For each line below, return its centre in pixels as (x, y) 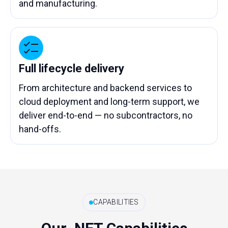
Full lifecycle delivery (72, 68)
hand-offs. (40, 129)
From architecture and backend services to (105, 88)
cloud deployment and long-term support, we (109, 102)
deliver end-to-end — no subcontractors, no (106, 115)
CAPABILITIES (116, 202)
